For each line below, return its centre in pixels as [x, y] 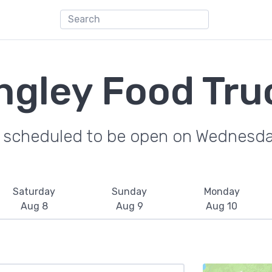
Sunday [130, 192]
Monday [222, 192]
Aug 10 [222, 206]
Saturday [34, 192]
